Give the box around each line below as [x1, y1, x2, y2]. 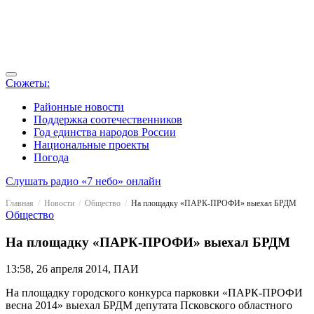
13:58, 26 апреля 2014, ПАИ [6, 263, 139, 275]
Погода [34, 151, 69, 163]
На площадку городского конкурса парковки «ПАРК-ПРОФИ [6, 287, 303, 299]
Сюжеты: [6, 77, 50, 89]
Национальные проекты [34, 139, 149, 151]
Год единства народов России [34, 126, 176, 138]
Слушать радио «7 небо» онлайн [6, 175, 161, 187]
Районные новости [34, 101, 124, 113]
